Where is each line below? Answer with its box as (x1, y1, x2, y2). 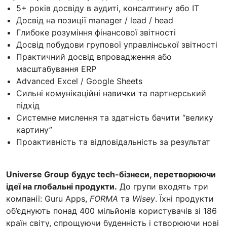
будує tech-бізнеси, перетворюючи (71, 169, 216, 179)
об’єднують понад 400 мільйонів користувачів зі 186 (6, 205, 217, 216)
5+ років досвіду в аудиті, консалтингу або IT (16, 3, 199, 13)
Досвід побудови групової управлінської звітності (16, 39, 217, 50)
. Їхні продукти (155, 193, 214, 204)
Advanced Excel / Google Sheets (16, 75, 142, 86)
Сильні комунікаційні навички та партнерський (16, 88, 206, 98)
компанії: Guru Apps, (6, 193, 90, 204)
